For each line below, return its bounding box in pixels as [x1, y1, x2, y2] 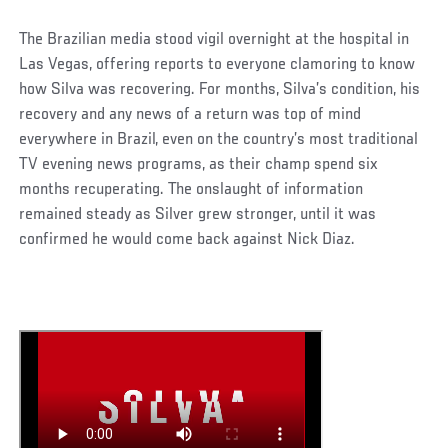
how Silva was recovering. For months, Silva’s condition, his [19, 80, 421, 99]
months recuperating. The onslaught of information [19, 180, 364, 199]
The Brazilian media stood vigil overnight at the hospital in [19, 30, 410, 49]
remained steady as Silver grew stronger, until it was [19, 205, 377, 224]
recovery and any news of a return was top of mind [19, 105, 362, 124]
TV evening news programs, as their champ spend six [19, 155, 379, 174]
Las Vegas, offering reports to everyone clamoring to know [19, 55, 416, 74]
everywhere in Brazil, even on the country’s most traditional [19, 130, 419, 149]
